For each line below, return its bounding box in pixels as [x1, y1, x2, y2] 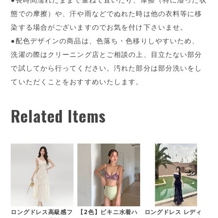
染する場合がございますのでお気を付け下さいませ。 [11, 23, 188, 31]
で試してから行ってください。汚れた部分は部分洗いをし [11, 64, 202, 72]
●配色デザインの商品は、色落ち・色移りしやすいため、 [11, 36, 200, 45]
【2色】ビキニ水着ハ [77, 208, 138, 216]
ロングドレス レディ [144, 208, 202, 216]
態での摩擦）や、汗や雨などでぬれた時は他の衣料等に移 [11, 9, 202, 18]
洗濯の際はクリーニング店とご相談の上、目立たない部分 [11, 50, 202, 58]
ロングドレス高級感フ [11, 208, 73, 216]
